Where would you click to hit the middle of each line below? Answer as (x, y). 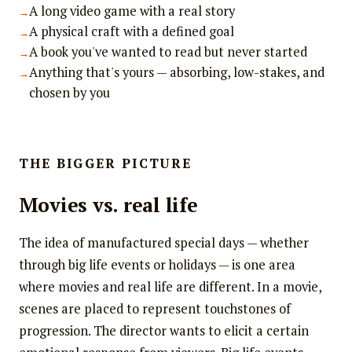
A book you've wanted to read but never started (168, 52)
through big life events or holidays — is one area (157, 265)
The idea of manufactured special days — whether (163, 243)
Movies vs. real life (108, 204)
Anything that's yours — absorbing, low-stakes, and (176, 73)
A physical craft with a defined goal (131, 32)
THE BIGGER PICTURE (105, 164)
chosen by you (69, 93)
